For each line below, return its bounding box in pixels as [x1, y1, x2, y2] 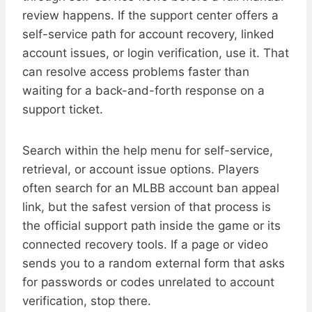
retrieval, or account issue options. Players [22, 162, 259, 177]
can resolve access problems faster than [22, 65, 249, 79]
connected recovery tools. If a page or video [22, 237, 268, 252]
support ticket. [22, 102, 103, 117]
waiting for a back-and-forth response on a [22, 84, 265, 98]
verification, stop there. [22, 294, 151, 309]
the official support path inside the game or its [22, 219, 281, 233]
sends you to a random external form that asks [22, 256, 285, 271]
